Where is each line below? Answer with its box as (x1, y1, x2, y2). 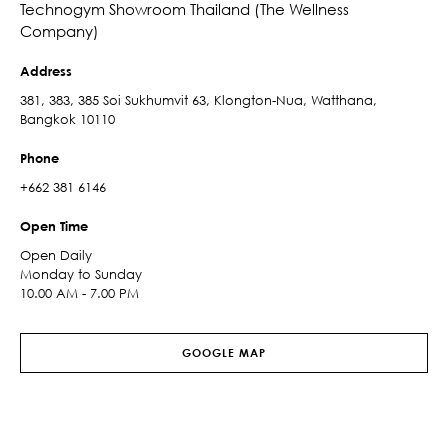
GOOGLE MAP (181, 346, 267, 359)
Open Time (20, 218, 88, 234)
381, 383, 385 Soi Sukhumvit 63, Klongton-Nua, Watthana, (20, 92, 377, 108)
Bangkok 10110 (20, 111, 115, 127)
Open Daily (20, 247, 92, 263)
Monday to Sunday (20, 266, 142, 282)
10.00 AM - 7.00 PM (20, 285, 139, 301)
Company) (20, 22, 99, 40)
